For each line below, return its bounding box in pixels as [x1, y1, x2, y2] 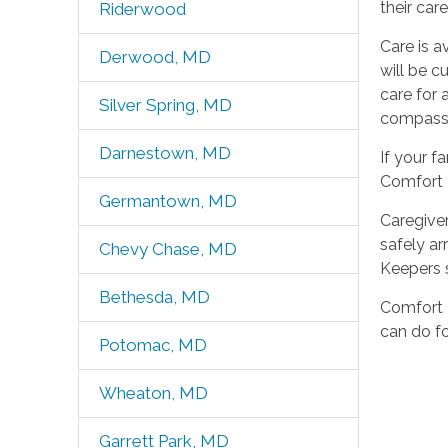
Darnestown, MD [98, 143, 231, 163]
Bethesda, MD [98, 287, 210, 307]
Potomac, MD [98, 335, 207, 355]
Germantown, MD [98, 191, 237, 211]
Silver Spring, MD [98, 95, 232, 115]
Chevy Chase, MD [98, 239, 237, 259]
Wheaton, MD [98, 383, 208, 403]
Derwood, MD [98, 47, 211, 67]
